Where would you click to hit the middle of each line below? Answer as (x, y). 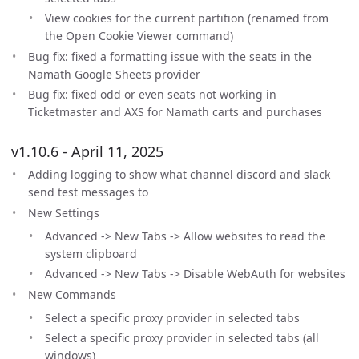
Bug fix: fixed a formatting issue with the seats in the (170, 56)
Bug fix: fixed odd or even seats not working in (152, 94)
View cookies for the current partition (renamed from (187, 18)
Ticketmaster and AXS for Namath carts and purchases (175, 112)
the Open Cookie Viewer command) (139, 36)
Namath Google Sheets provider (114, 74)
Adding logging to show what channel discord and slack (179, 174)
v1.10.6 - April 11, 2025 (87, 151)
